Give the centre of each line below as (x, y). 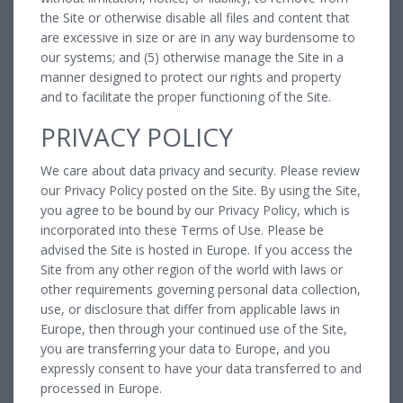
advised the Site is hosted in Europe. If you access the (197, 249)
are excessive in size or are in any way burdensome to (198, 37)
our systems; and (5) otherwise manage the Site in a (192, 57)
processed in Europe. (101, 388)
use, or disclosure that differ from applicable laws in (190, 309)
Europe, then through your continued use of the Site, (194, 328)
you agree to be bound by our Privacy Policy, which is (195, 210)
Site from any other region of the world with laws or (192, 269)
